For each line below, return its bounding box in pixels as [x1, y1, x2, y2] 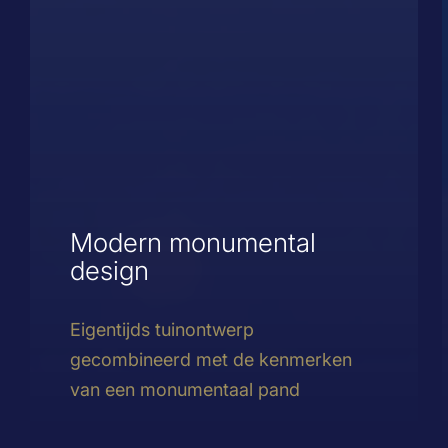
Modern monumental [70, 226, 316, 258]
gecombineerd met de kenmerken [70, 348, 352, 370]
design [70, 254, 149, 286]
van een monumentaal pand [70, 378, 300, 400]
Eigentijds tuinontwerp [70, 318, 254, 340]
